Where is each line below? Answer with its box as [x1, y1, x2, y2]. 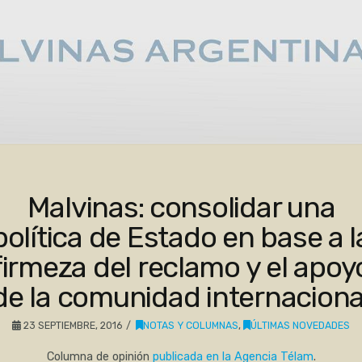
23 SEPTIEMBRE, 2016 [20, 318, 122, 331]
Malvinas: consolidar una [27, 189, 335, 225]
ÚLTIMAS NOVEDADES [250, 318, 351, 331]
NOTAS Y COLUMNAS [143, 318, 239, 331]
